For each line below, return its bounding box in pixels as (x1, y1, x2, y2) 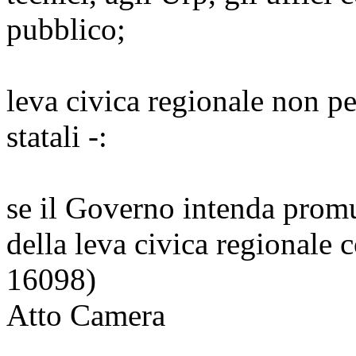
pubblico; (6, 11, 126, 46)
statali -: (6, 118, 107, 153)
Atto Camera (6, 297, 165, 332)
